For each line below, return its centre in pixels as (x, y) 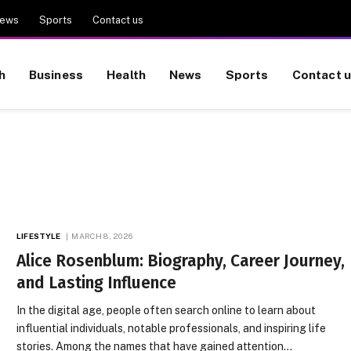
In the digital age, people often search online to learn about (166, 310)
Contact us (118, 20)
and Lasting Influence (97, 283)
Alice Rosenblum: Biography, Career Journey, (181, 261)
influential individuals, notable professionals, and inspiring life (172, 328)
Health (127, 74)
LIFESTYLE (39, 236)
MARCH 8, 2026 (102, 236)
